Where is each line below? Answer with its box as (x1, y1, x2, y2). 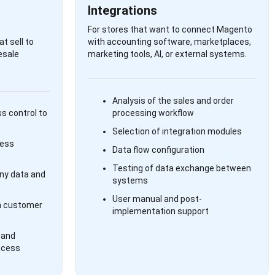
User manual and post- (112, 194, 202, 204)
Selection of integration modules (112, 126, 242, 136)
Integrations (88, 3, 157, 18)
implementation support (112, 206, 209, 216)
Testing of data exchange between (112, 163, 251, 173)
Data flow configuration (112, 145, 204, 155)
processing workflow (112, 108, 194, 118)
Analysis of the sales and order (112, 96, 234, 106)
